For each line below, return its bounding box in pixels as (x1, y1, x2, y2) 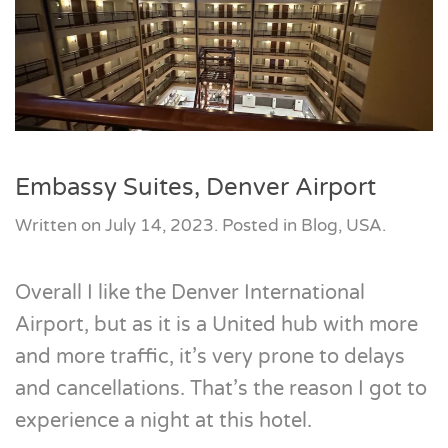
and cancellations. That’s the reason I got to (15, 377, 427, 401)
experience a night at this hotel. (15, 409, 312, 433)
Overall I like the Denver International (15, 281, 365, 305)
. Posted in (214, 215, 301, 236)
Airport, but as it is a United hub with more (15, 313, 418, 337)
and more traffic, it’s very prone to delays (15, 345, 405, 369)
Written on (15, 215, 105, 236)
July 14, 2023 (105, 215, 214, 236)
